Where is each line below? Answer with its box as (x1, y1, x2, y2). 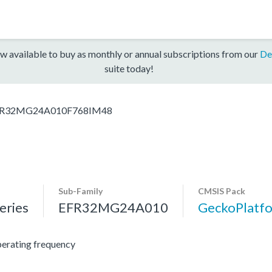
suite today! (104, 62, 154, 74)
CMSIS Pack (198, 185, 245, 196)
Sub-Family (58, 185, 103, 196)
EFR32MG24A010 (58, 199, 168, 216)
